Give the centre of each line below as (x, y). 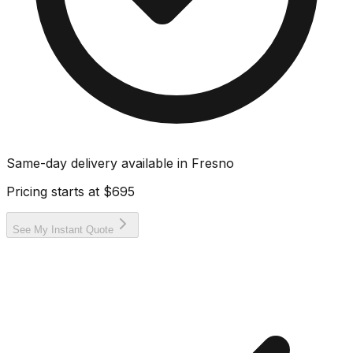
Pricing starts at (55, 191)
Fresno (213, 163)
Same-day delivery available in (99, 163)
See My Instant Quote (63, 229)
